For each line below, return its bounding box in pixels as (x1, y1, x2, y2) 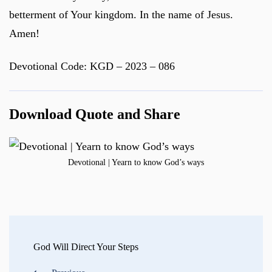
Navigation (8, 240, 76, 256)
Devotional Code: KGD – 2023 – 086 (9, 60, 175, 73)
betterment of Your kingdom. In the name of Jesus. (9, 8, 233, 21)
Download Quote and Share (9, 106, 180, 123)
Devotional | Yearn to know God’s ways (68, 157, 204, 168)
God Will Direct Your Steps (33, 242, 138, 253)
